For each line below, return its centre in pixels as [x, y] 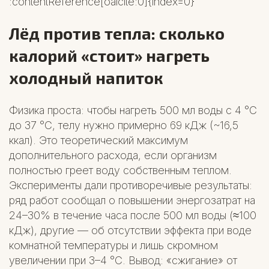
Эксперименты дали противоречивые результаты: [131, 185]
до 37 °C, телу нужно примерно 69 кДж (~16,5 [124, 125]
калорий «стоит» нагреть [109, 56]
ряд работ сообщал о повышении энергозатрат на [132, 200]
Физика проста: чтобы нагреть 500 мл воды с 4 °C [133, 110]
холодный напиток [86, 78]
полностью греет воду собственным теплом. [120, 170]
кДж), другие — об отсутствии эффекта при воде [130, 230]
